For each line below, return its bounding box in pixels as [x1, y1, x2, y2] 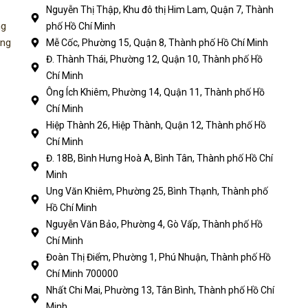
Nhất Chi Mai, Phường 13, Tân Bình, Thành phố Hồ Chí [45, 285, 274, 296]
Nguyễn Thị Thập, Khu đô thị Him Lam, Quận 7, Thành [45, 4, 274, 16]
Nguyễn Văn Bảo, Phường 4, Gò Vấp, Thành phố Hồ [45, 219, 263, 230]
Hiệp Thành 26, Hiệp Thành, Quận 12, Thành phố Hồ [45, 120, 266, 131]
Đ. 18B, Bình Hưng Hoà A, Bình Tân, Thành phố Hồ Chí [45, 153, 273, 164]
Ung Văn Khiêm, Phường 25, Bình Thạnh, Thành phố [45, 186, 268, 197]
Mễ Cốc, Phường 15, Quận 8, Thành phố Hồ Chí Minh [45, 37, 268, 49]
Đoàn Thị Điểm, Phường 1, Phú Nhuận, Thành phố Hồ [45, 252, 271, 263]
